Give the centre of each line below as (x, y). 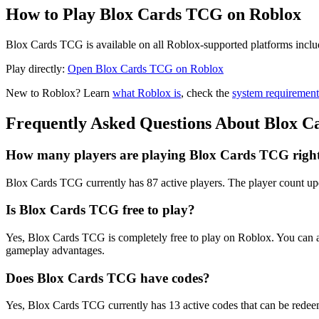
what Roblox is (147, 93)
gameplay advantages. (55, 250)
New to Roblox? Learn (59, 93)
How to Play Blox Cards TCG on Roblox (153, 15)
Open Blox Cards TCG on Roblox (146, 69)
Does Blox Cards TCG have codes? (108, 278)
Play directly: (37, 69)
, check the (206, 93)
